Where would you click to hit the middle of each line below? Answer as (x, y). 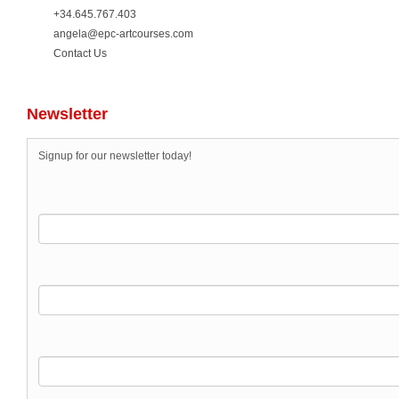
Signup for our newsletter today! (115, 155)
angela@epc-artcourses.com (123, 34)
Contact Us (80, 54)
